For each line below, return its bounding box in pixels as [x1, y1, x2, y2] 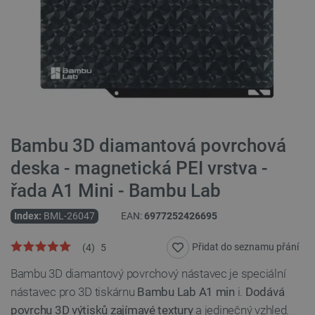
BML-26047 [44, 210, 95, 221]
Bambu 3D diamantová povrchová [11, 135, 286, 156]
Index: [14, 210, 41, 221]
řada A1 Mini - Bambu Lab [11, 180, 221, 201]
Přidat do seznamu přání [192, 240, 299, 252]
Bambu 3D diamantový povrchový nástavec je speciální [11, 266, 286, 281]
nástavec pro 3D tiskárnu [11, 285, 138, 299]
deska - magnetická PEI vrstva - [11, 157, 268, 179]
